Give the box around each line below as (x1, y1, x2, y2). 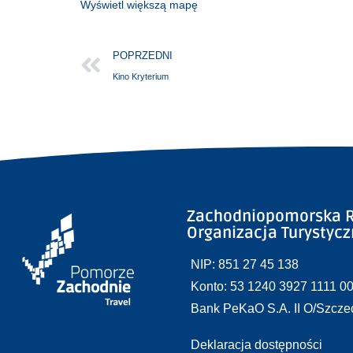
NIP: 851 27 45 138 (191, 258, 299, 271)
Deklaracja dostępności (191, 338, 323, 351)
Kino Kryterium (113, 72, 169, 81)
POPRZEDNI (113, 50, 173, 61)
